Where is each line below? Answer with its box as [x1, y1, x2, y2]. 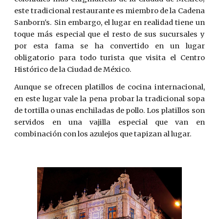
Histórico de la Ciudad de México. [14, 65, 132, 74]
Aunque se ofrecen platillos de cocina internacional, [14, 83, 205, 91]
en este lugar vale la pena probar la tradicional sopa [14, 94, 205, 103]
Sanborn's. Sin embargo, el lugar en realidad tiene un [14, 18, 205, 27]
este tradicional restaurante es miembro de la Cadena [14, 6, 205, 15]
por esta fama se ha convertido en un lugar [14, 42, 205, 50]
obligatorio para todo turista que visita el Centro [14, 53, 205, 62]
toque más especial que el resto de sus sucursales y [14, 30, 205, 39]
